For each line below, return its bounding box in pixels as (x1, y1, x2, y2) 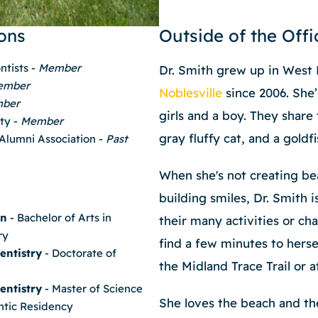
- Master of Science (42, 282, 143, 296)
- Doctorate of (42, 246, 116, 261)
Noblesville (159, 85, 222, 101)
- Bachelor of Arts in (7, 211, 111, 225)
